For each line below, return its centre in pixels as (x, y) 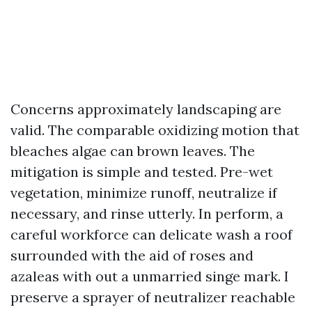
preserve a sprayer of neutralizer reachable (153, 297)
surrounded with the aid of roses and (132, 255)
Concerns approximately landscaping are (146, 109)
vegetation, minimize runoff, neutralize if (144, 193)
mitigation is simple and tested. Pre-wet (142, 172)
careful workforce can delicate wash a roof (151, 234)
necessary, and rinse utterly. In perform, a (147, 213)
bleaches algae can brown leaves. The (133, 151)
